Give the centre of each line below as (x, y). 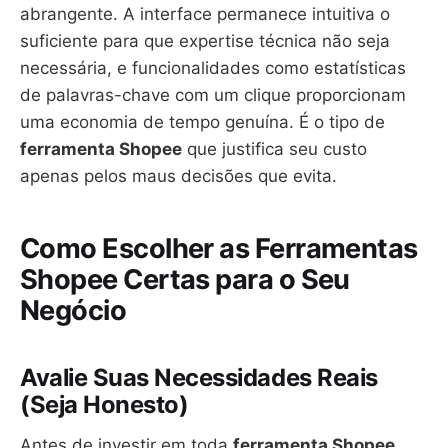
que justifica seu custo (274, 148)
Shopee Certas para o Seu (185, 280)
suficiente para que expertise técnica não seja (205, 40)
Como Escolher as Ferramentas (219, 249)
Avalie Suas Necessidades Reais (199, 378)
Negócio (73, 311)
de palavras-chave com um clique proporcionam (213, 94)
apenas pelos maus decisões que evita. (178, 175)
